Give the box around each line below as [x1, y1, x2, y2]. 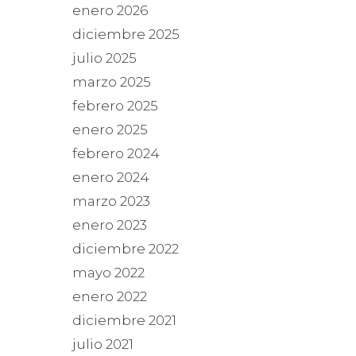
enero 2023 [72, 217, 147, 234]
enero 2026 [72, 2, 148, 19]
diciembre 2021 [72, 312, 176, 329]
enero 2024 [72, 169, 149, 186]
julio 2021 [72, 336, 133, 353]
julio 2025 [72, 50, 137, 67]
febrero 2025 [72, 98, 158, 114]
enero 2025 [72, 122, 148, 138]
